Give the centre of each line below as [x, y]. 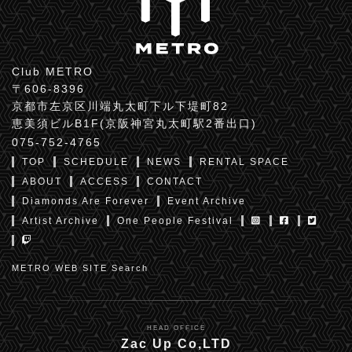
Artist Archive [60, 220]
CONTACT [175, 181]
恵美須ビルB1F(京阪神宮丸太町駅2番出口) [134, 123]
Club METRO [53, 71]
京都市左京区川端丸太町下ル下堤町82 [120, 106]
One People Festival [175, 220]
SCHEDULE [96, 161]
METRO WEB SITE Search [80, 268]
